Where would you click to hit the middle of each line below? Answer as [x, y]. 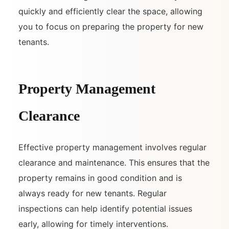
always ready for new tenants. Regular [93, 193]
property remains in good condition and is [100, 178]
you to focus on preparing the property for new [111, 27]
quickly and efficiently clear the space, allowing [110, 12]
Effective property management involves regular [112, 147]
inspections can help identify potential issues [105, 209]
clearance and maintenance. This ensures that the [114, 163]
